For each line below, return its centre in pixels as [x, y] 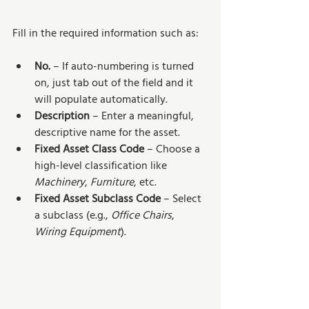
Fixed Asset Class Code [89, 150]
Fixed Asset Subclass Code [98, 200]
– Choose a [173, 150]
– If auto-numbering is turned [123, 67]
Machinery [60, 183]
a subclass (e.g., [73, 216]
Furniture [112, 183]
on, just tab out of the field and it [115, 84]
